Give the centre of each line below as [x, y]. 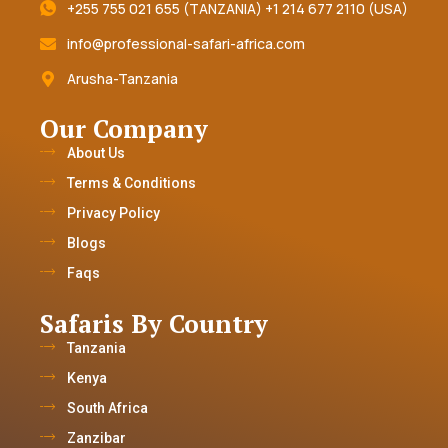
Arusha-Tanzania [122, 79]
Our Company [124, 129]
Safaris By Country [154, 324]
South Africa [107, 408]
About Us [95, 153]
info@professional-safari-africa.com [186, 44]
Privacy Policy [113, 213]
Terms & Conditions [131, 183]
